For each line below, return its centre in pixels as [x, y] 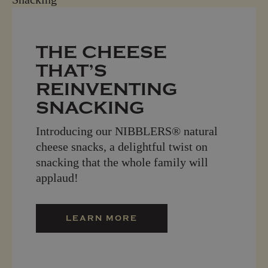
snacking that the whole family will [122, 162]
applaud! [57, 177]
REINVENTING [107, 89]
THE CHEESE [101, 52]
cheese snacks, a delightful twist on [122, 146]
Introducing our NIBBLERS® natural [127, 131]
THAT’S [71, 71]
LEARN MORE [102, 218]
